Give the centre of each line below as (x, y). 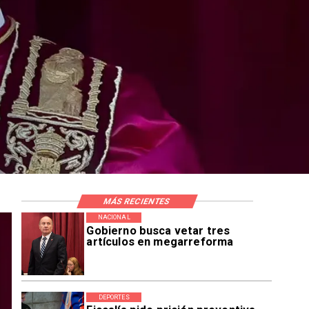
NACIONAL (114, 218)
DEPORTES (114, 297)
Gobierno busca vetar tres (158, 230)
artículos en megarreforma (160, 241)
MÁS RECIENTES (137, 201)
